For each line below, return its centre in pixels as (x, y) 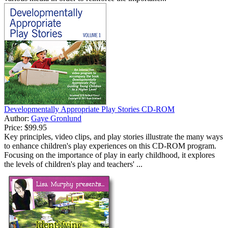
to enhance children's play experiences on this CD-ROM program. (110, 146)
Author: (18, 119)
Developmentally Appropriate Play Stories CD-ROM (89, 109)
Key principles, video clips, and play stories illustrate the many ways (113, 137)
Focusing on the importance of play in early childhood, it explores (109, 155)
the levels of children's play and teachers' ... (73, 164)
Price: (13, 128)
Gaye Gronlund (56, 119)
